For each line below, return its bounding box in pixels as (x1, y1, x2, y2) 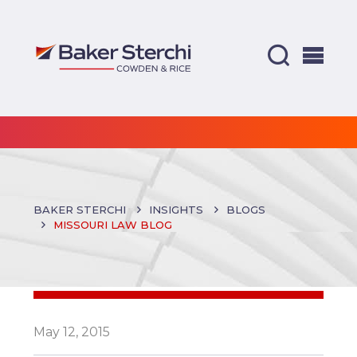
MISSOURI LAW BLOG (53, 218, 173, 231)
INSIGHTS (149, 202, 204, 216)
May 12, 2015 (33, 324, 111, 339)
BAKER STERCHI (33, 202, 127, 216)
